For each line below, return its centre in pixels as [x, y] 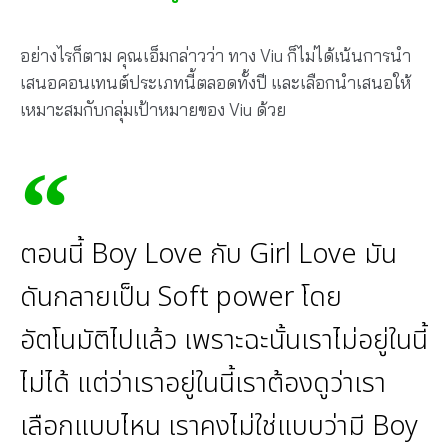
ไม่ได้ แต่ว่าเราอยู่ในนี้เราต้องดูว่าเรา [203, 383]
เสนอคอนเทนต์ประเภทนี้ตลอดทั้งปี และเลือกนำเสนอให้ [215, 83]
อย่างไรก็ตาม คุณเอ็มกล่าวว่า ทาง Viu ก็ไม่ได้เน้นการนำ [215, 56]
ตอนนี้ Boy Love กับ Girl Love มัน [208, 254]
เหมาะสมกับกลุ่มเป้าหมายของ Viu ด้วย [153, 110]
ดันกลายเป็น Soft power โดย [181, 297]
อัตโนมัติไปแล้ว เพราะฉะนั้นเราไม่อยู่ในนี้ [224, 340]
